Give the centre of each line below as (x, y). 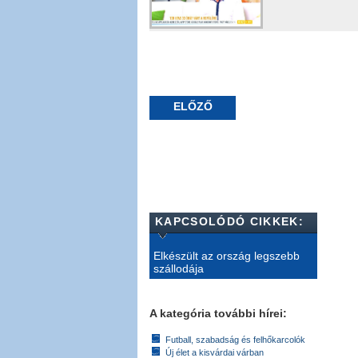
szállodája (179, 268)
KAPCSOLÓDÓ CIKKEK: (229, 221)
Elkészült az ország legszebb (227, 255)
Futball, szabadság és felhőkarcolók (235, 339)
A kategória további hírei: (218, 313)
